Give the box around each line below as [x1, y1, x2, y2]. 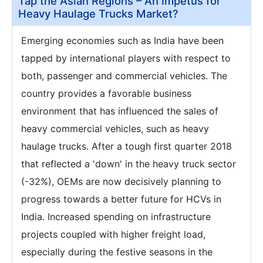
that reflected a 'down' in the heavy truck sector [21, 158, 236, 170]
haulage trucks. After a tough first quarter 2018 [21, 140, 232, 152]
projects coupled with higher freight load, [21, 228, 205, 240]
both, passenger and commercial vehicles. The [21, 70, 227, 82]
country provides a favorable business [21, 87, 191, 99]
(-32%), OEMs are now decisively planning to [21, 176, 221, 187]
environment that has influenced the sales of [21, 105, 218, 117]
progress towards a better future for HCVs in [21, 193, 221, 205]
